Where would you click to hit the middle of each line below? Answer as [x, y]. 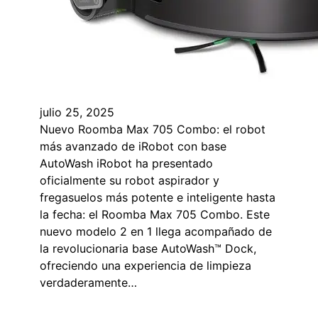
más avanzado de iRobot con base [133, 147]
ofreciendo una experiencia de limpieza [146, 266]
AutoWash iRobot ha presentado [126, 164]
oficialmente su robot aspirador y [130, 181]
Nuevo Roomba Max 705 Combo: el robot [153, 130]
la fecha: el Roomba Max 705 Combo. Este [155, 215]
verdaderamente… [88, 283]
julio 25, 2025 [77, 113]
